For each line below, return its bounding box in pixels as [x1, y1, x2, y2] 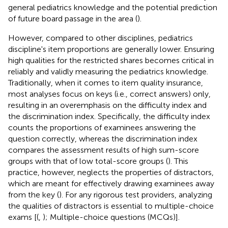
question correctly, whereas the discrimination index [8, 133, 197, 144]
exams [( [8, 212, 39, 222]
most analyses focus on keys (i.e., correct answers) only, [8, 89, 211, 99]
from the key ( [8, 189, 59, 199]
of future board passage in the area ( [8, 13, 137, 23]
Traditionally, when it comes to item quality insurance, [8, 77, 203, 88]
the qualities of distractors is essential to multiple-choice [8, 201, 214, 211]
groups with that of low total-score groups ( [8, 156, 168, 166]
